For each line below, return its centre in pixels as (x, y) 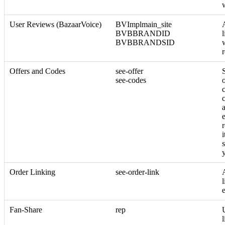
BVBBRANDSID (145, 42)
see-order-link (137, 172)
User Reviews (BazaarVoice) (55, 24)
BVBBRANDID (143, 33)
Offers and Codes (37, 71)
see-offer (129, 71)
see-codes (131, 80)
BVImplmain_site (144, 24)
